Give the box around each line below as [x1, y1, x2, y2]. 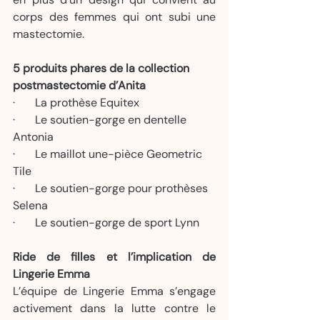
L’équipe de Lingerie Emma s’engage [13, 284, 216, 299]
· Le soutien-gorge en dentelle [13, 112, 189, 127]
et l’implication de [106, 249, 216, 264]
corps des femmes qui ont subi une [13, 9, 216, 24]
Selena [13, 198, 48, 213]
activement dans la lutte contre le [13, 301, 216, 316]
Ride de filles [13, 249, 96, 264]
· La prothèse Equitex [13, 95, 139, 110]
